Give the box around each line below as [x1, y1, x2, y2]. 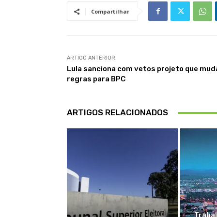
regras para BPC [67, 75, 125, 84]
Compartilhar [91, 8, 129, 15]
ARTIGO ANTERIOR [67, 55, 115, 62]
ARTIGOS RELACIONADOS [67, 108, 168, 118]
